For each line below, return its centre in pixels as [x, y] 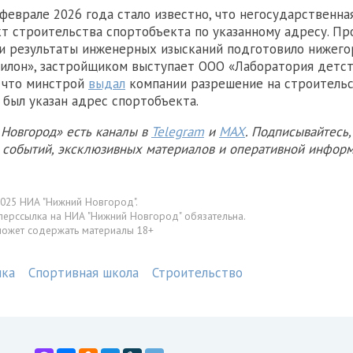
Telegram [178, 132]
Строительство [197, 273]
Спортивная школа [84, 273]
